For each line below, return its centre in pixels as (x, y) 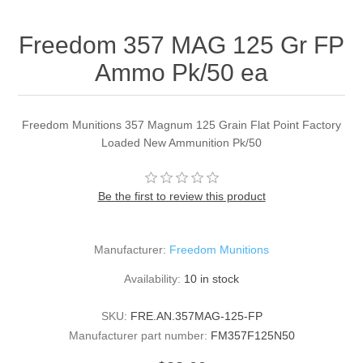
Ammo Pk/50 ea (181, 73)
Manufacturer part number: (138, 336)
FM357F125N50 (252, 336)
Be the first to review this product (181, 196)
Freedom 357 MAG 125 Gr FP (181, 45)
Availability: (152, 279)
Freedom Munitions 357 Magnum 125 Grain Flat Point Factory (181, 125)
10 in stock (211, 279)
